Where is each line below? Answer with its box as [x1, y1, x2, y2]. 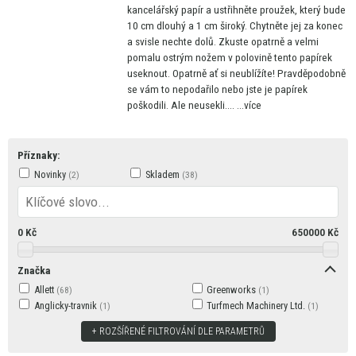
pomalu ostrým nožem [126, 51, 228, 64]
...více [236, 99, 261, 111]
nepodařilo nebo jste [172, 83, 265, 95]
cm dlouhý [140, 19, 188, 32]
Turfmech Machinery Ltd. [207, 300, 308, 312]
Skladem [145, 168, 180, 180]
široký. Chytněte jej [219, 19, 304, 32]
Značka [17, 263, 51, 277]
